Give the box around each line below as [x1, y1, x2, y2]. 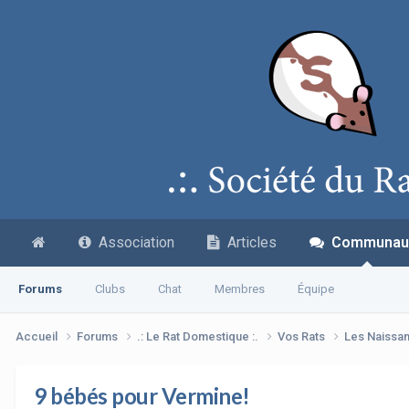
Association [91, 234, 174, 251]
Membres [215, 282, 265, 296]
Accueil [16, 329, 60, 343]
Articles [220, 234, 277, 251]
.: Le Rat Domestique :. [137, 329, 261, 343]
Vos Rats [278, 329, 328, 343]
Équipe [298, 282, 334, 296]
